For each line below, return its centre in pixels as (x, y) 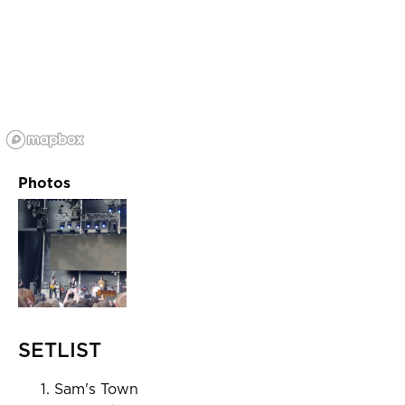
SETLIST (60, 349)
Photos (44, 183)
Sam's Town (96, 389)
